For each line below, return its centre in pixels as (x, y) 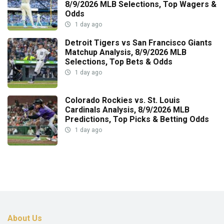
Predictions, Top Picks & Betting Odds (137, 119)
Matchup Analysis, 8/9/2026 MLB (126, 52)
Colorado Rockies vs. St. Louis (122, 100)
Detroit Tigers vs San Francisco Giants (138, 42)
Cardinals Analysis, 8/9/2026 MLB (127, 109)
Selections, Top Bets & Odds (119, 61)
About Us (25, 218)
